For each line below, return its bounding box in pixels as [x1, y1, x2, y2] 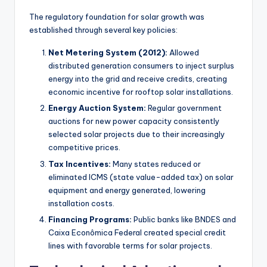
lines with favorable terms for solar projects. [48, 240, 212, 250]
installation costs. [48, 198, 114, 208]
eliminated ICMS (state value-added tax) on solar [48, 172, 234, 182]
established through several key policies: [29, 25, 178, 35]
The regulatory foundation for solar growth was [29, 12, 204, 22]
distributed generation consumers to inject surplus [48, 61, 234, 71]
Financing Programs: [48, 214, 132, 224]
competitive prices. [48, 142, 120, 153]
